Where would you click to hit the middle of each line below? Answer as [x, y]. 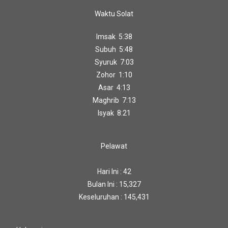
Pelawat [114, 146]
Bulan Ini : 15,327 [114, 184]
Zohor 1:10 [114, 75]
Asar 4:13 [114, 88]
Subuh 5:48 [114, 50]
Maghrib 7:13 [114, 101]
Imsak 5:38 [114, 37]
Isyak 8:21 [114, 113]
